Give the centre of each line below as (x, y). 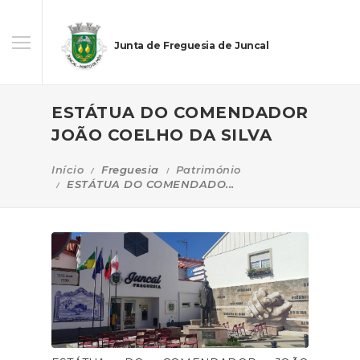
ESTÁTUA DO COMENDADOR (180, 112)
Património (208, 170)
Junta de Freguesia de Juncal (192, 46)
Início (67, 170)
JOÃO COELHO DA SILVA (162, 135)
